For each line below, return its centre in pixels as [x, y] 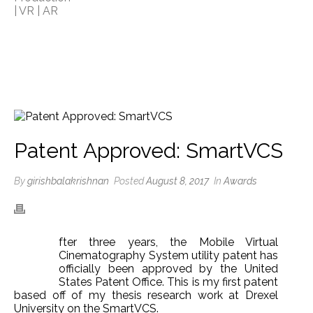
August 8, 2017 [177, 181]
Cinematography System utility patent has [168, 256]
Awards [240, 181]
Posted [129, 181]
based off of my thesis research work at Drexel [146, 296]
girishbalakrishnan [68, 181]
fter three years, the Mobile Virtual [168, 242]
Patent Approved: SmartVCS [148, 151]
